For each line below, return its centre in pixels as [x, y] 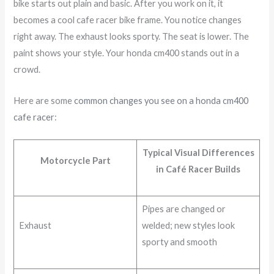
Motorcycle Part [75, 161]
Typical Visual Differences [198, 153]
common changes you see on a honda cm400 [161, 100]
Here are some [44, 100]
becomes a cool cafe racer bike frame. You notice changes [128, 20]
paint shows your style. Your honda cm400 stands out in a [127, 53]
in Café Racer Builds [198, 169]
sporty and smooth [179, 242]
